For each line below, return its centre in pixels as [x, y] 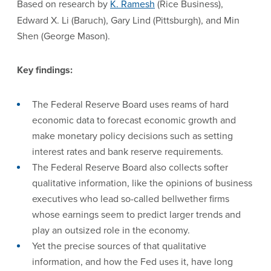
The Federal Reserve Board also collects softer [130, 167]
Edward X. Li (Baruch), [63, 20]
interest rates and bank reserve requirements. [128, 151]
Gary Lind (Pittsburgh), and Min [174, 20]
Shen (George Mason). [64, 36]
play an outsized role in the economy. [111, 230]
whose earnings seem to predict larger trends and [136, 214]
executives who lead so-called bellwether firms [131, 198]
